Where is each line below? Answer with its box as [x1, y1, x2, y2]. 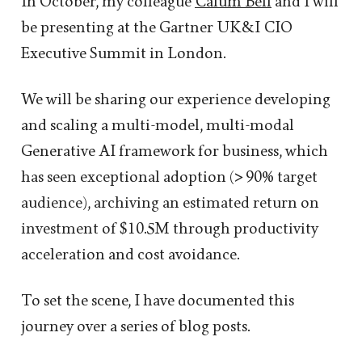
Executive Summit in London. [21, 44, 225, 62]
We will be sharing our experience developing [21, 90, 330, 108]
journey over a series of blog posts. [21, 317, 250, 335]
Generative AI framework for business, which [21, 141, 328, 160]
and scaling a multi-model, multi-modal [21, 116, 294, 134]
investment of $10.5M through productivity [21, 219, 318, 238]
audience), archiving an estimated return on [21, 193, 319, 212]
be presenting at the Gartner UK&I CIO [21, 18, 293, 36]
